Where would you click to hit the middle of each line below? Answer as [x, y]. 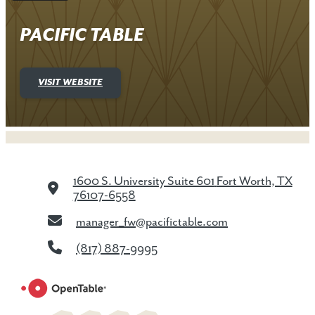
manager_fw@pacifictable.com [152, 223]
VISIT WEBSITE [70, 83]
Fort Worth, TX [254, 182]
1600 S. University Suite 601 [143, 182]
